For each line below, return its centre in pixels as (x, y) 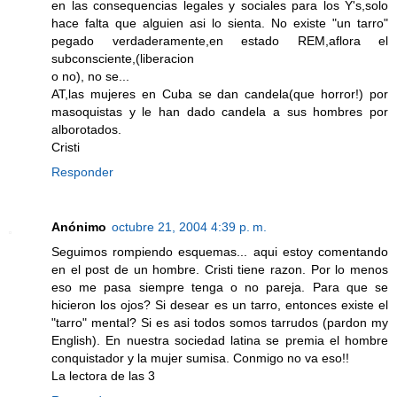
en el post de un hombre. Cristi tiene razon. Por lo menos (220, 270)
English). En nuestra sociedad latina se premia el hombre (220, 341)
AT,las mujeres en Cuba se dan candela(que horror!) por (220, 94)
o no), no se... (90, 77)
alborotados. (86, 130)
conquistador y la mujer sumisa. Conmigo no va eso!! (200, 358)
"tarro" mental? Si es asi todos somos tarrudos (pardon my (220, 323)
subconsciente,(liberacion (123, 59)
